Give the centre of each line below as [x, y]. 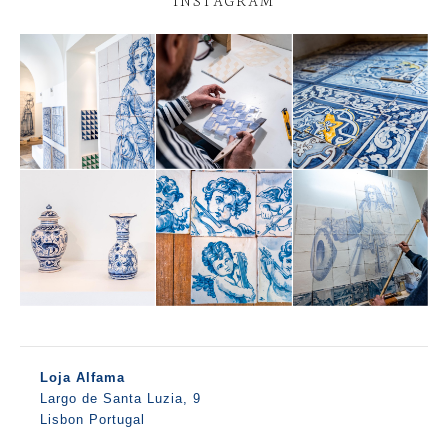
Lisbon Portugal [92, 419]
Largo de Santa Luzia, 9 [120, 398]
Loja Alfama [82, 377]
